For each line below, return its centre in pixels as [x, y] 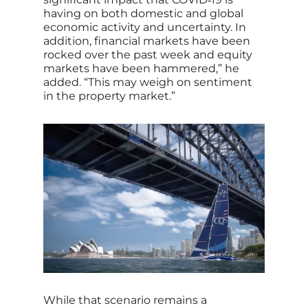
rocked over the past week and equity [147, 55]
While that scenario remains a [125, 300]
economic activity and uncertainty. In [144, 27]
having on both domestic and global [143, 14]
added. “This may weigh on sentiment [147, 82]
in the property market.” [109, 96]
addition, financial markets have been [146, 41]
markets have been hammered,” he [141, 69]
